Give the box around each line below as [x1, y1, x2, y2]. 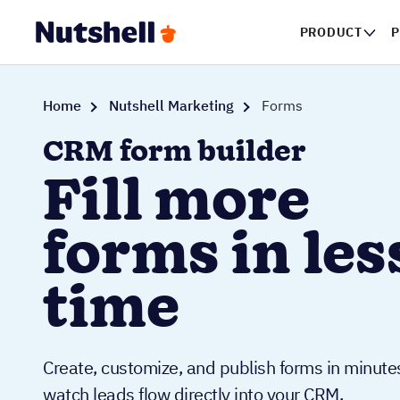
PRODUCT [299, 23, 362, 40]
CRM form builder [43, 133, 306, 172]
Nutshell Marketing [109, 96, 234, 114]
